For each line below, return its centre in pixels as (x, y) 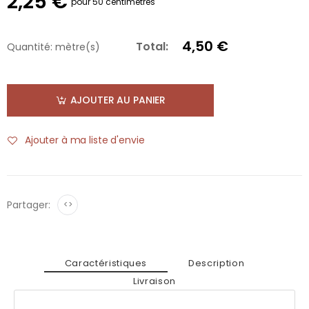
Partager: (29, 205)
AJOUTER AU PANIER (118, 100)
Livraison (154, 281)
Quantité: (30, 47)
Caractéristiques (106, 263)
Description (217, 263)
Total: (152, 47)
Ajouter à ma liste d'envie (85, 140)
